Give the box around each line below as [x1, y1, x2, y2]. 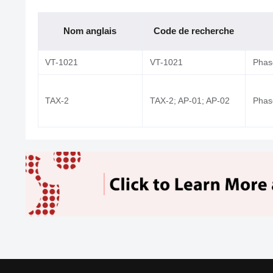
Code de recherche [153, 26, 234, 36]
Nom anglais [63, 26, 116, 36]
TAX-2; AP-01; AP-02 [149, 96, 230, 105]
